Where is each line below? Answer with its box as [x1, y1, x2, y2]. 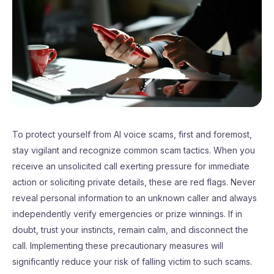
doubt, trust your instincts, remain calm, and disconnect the [12, 224, 248, 235]
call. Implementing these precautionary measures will [12, 240, 223, 251]
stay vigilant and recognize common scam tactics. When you [12, 145, 255, 155]
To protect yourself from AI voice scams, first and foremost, [12, 129, 252, 139]
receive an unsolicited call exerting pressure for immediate [12, 161, 250, 171]
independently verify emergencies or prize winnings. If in [12, 209, 242, 219]
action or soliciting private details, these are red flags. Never [12, 177, 256, 187]
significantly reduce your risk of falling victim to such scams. [12, 256, 252, 267]
